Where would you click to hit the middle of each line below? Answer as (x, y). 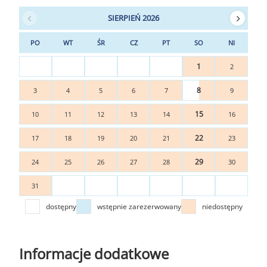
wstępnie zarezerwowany (139, 206)
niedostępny (222, 206)
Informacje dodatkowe (94, 254)
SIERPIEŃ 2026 (133, 18)
